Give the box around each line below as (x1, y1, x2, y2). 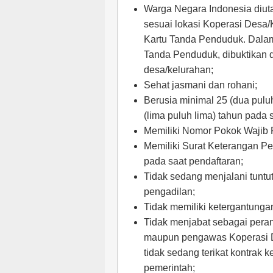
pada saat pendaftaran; (144, 156, 243, 166)
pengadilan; (144, 186, 195, 197)
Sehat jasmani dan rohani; (144, 80, 257, 90)
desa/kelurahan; (144, 65, 213, 75)
